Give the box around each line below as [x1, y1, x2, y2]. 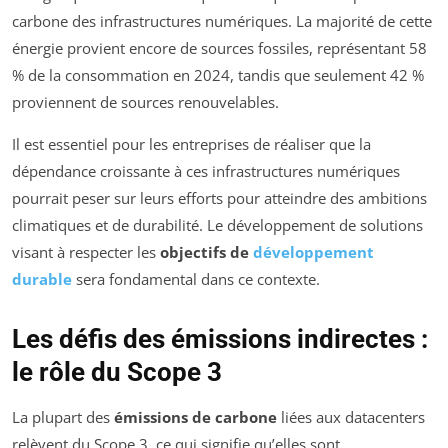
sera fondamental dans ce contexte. [72, 269, 320, 290]
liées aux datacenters [277, 407, 425, 428]
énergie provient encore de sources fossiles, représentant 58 [12, 38, 427, 59]
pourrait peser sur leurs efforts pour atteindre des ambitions [12, 188, 427, 209]
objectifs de [160, 242, 253, 263]
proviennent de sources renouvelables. [12, 92, 279, 113]
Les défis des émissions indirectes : [12, 324, 428, 355]
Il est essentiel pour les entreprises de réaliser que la [12, 134, 371, 155]
